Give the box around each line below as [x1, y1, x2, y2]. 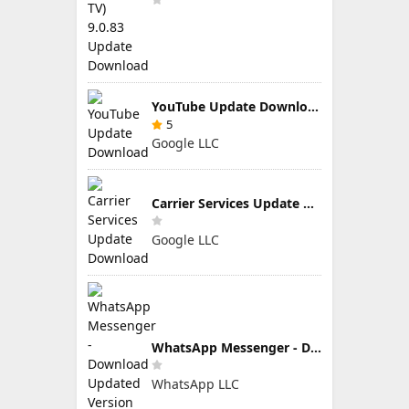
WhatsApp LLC [152, 374, 239, 393]
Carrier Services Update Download [303, 194, 314, 212]
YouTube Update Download [308, 98, 319, 115]
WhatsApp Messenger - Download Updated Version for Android [310, 338, 321, 356]
